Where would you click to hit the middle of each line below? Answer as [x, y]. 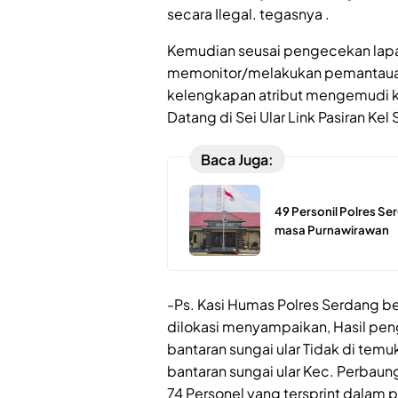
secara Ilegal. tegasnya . [248, 14]
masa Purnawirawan [332, 229]
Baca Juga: [237, 159]
